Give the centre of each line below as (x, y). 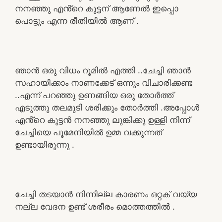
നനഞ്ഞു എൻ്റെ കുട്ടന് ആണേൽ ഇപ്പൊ (97, 8)
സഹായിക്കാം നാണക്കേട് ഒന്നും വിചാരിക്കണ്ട (104, 83)
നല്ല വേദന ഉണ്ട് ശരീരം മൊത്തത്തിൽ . (95, 206)
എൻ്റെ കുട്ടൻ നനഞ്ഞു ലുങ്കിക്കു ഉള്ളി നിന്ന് (102, 120)
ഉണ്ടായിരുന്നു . (45, 144)
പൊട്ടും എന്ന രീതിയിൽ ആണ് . (77, 21)
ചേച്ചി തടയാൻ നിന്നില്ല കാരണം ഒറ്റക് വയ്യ (106, 194)
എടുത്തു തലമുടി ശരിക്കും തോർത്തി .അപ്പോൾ (107, 107)
